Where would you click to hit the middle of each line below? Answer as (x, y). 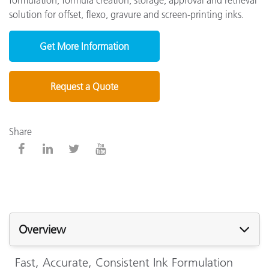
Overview (42, 229)
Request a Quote (84, 86)
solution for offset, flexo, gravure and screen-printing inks (125, 14)
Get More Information (84, 46)
